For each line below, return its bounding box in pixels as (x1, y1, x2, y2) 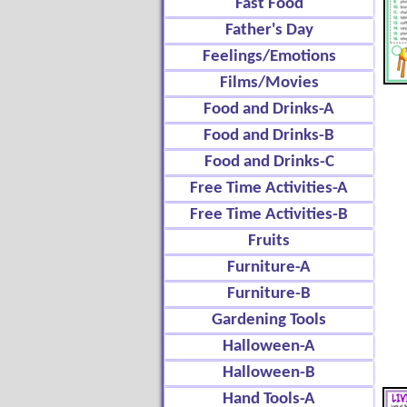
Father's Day (224, 22, 313, 39)
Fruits (248, 233, 290, 250)
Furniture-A (227, 259, 311, 276)
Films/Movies (219, 74, 319, 92)
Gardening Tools (212, 312, 326, 329)
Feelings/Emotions (202, 48, 336, 65)
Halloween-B (223, 364, 315, 382)
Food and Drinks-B (203, 127, 334, 144)
